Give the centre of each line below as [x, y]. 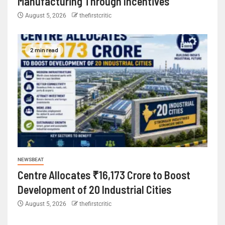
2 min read [44, 49]
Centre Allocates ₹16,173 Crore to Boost [104, 175]
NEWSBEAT [31, 160]
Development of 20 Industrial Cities [95, 190]
